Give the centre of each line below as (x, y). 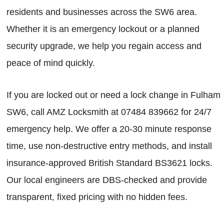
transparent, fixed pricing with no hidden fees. (97, 197)
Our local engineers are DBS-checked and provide (107, 180)
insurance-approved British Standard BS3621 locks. (109, 163)
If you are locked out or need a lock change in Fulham (113, 95)
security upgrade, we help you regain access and (104, 46)
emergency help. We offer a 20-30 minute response (109, 129)
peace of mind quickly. (51, 63)
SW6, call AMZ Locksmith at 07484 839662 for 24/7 (109, 112)
